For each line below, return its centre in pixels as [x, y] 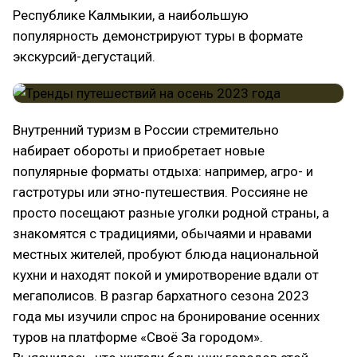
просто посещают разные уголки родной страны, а [171, 213]
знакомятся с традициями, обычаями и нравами [162, 233]
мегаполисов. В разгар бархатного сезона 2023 [161, 296]
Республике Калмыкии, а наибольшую [131, 15]
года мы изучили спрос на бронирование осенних [166, 316]
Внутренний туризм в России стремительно [146, 130]
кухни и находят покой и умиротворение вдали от [166, 275]
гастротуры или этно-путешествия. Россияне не [160, 192]
